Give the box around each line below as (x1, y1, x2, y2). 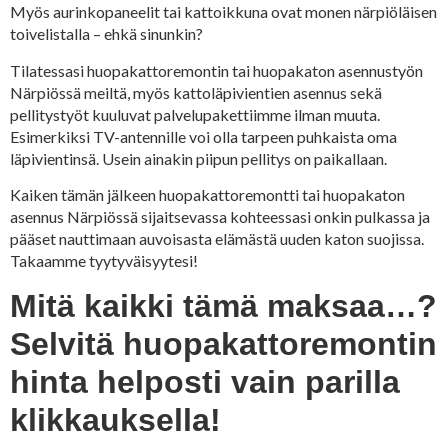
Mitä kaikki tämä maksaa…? (10, 287, 437, 324)
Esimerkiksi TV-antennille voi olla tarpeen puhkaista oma (10, 126, 397, 146)
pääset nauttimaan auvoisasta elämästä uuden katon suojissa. (10, 229, 424, 249)
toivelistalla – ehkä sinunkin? (10, 24, 203, 44)
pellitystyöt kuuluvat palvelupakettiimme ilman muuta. (10, 104, 380, 124)
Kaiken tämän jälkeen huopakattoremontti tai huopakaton (10, 185, 405, 205)
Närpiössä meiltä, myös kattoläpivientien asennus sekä (10, 82, 382, 102)
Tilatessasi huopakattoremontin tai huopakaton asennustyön (10, 60, 423, 80)
